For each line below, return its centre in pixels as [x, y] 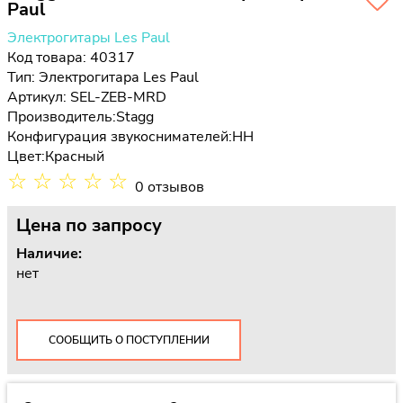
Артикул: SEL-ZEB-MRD [87, 97]
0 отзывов [170, 187]
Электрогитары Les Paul [89, 38]
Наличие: [49, 254]
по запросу [114, 225]
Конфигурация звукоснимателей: [120, 137]
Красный [75, 157]
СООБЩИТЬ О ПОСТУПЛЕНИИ [129, 340]
